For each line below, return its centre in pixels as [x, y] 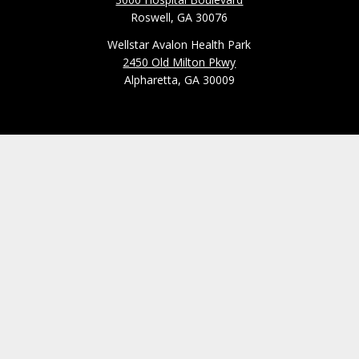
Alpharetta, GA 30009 [179, 79]
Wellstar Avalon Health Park [179, 44]
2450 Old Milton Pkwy [179, 62]
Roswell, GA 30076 [179, 17]
